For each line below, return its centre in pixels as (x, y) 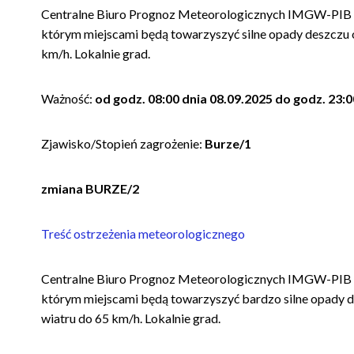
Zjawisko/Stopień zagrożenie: (122, 143)
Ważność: (68, 98)
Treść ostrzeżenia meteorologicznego (145, 233)
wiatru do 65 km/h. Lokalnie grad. (131, 318)
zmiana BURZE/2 (92, 188)
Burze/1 (227, 143)
